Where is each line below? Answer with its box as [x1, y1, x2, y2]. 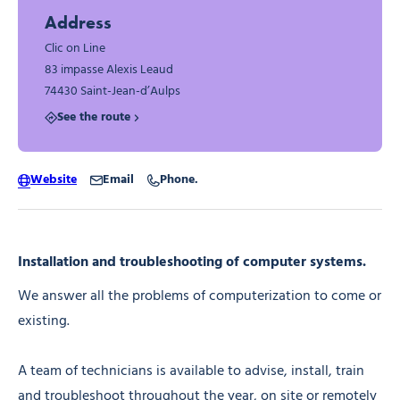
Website [30, 169, 77, 190]
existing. [18, 309, 70, 333]
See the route [57, 107, 130, 129]
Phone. [160, 169, 198, 190]
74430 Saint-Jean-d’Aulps [45, 81, 180, 103]
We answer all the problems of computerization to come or [18, 284, 381, 308]
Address [45, 12, 112, 34]
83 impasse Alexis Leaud [45, 60, 173, 81]
